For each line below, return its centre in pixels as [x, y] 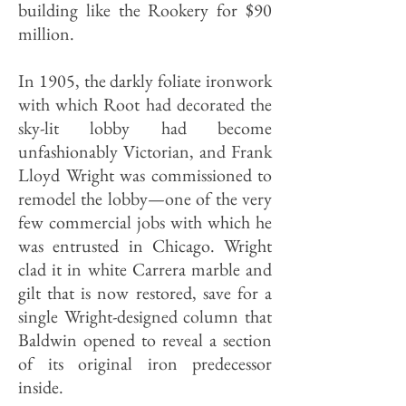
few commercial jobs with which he [145, 222]
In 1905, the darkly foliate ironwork [145, 81]
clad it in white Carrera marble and [145, 269]
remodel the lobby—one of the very [145, 198]
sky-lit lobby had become [145, 128]
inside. [41, 387]
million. [46, 34]
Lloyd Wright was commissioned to [145, 175]
